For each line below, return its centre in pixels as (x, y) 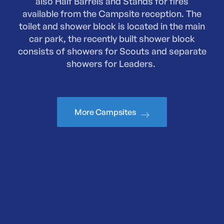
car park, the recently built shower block (112, 38)
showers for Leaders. (112, 63)
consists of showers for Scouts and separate (112, 51)
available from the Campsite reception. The (112, 13)
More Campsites (105, 112)
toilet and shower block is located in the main (112, 26)
